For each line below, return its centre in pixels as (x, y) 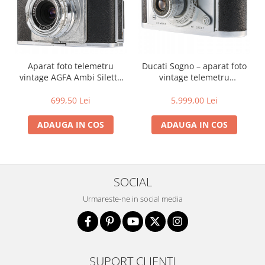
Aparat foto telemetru (71, 66)
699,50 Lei (71, 101)
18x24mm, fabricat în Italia (194, 89)
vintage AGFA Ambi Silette (71, 77)
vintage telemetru (194, 77)
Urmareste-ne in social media (132, 199)
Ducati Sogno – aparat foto (194, 66)
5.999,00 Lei (194, 101)
